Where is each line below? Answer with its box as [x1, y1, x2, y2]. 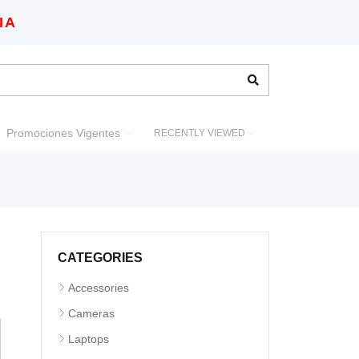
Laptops [68, 333, 109, 345]
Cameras [68, 307, 115, 320]
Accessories [68, 281, 129, 294]
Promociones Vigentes [6, 127, 120, 139]
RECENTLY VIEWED [154, 127, 245, 139]
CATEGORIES [58, 251, 143, 264]
